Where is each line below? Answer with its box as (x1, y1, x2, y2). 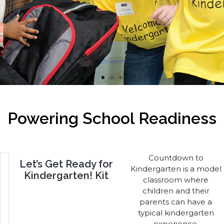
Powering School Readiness (7, 109, 216, 128)
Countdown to (148, 153, 203, 163)
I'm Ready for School (20, 102, 146, 117)
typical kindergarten (137, 208, 214, 218)
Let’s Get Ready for (19, 158, 113, 170)
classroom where (143, 175, 209, 185)
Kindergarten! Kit (23, 169, 108, 182)
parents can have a (139, 197, 212, 207)
